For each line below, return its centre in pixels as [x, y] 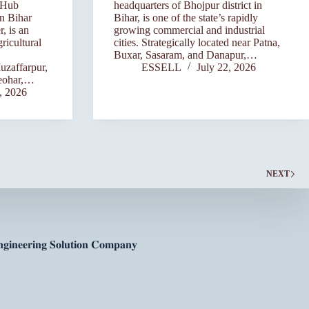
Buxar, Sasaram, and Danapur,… [185, 54]
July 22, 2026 [226, 67]
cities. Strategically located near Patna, [197, 42]
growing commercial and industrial [189, 30]
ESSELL [161, 67]
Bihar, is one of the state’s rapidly [186, 17]
